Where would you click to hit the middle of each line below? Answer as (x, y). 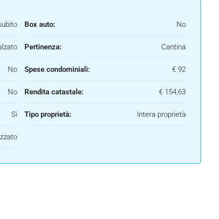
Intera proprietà (161, 115)
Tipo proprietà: (48, 115)
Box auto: (40, 25)
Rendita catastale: (54, 92)
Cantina (174, 47)
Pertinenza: (43, 47)
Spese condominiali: (57, 70)
